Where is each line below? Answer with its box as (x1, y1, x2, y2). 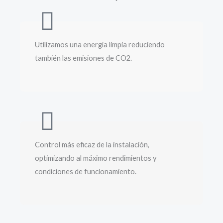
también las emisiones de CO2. (35, 54, 132, 63)
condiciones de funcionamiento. (35, 167, 136, 176)
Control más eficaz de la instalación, (35, 140, 149, 149)
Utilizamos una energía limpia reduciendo (35, 40, 165, 49)
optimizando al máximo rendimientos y (35, 153, 156, 162)
